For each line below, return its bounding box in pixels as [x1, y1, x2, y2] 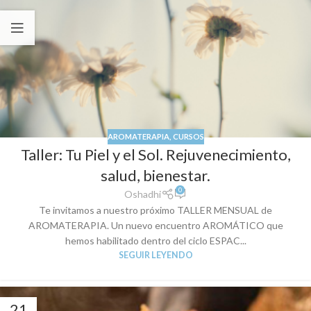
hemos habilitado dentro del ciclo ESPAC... [65, 235, 246, 247]
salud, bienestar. [101, 166, 210, 185]
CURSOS [172, 131, 204, 141]
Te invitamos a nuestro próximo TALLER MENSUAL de [39, 204, 272, 217]
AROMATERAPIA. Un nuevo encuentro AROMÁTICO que [28, 219, 283, 232]
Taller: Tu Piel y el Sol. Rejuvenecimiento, [20, 145, 291, 165]
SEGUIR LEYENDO [118, 250, 193, 261]
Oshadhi [124, 188, 162, 201]
